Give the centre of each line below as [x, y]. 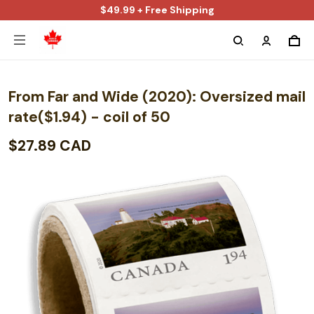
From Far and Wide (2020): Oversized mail [157, 97]
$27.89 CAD [50, 146]
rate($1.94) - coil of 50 [89, 117]
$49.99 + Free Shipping [157, 10]
